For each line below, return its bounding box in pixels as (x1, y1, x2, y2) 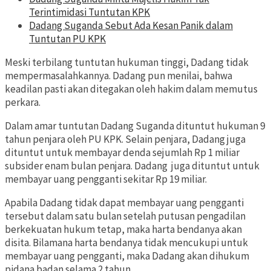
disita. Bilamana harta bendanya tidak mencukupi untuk (5, 236, 248, 250)
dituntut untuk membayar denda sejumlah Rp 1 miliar (5, 146, 240, 160)
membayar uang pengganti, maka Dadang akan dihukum (5, 249, 249, 263)
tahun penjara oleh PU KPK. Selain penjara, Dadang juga (5, 132, 246, 146)
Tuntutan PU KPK (29, 32, 106, 46)
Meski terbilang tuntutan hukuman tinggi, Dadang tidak (5, 56, 249, 70)
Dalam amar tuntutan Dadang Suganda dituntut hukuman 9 (5, 119, 265, 133)
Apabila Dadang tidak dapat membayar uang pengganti (5, 196, 244, 210)
